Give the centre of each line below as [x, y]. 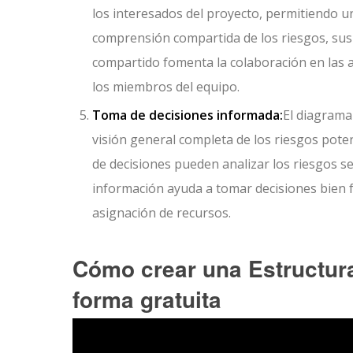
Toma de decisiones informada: [188, 115]
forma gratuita [147, 299]
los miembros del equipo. [166, 87]
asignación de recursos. [162, 213]
